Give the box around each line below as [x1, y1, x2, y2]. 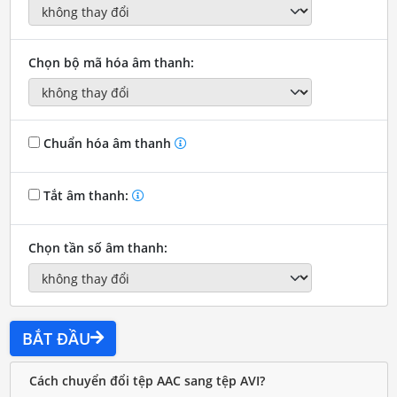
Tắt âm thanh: [39, 187, 132, 205]
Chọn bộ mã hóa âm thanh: [27, 53, 194, 71]
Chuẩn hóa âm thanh [39, 135, 175, 152]
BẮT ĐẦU [21, 327, 90, 349]
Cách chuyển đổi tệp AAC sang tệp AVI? [28, 372, 265, 390]
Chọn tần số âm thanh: [27, 239, 167, 257]
